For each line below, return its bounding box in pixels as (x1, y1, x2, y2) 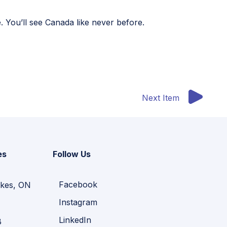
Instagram (59, 197, 97, 208)
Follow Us (53, 149, 91, 160)
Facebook (59, 179, 97, 190)
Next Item (142, 93, 179, 103)
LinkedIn (59, 215, 91, 225)
